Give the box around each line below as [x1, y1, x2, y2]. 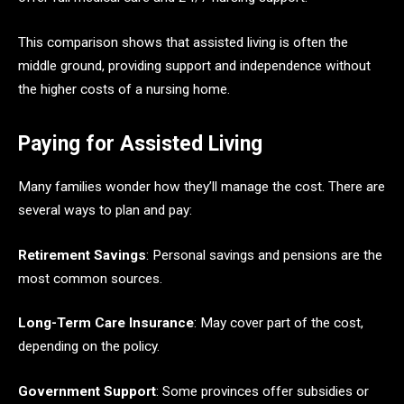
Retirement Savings [18, 246, 146, 263]
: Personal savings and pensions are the [146, 246, 382, 263]
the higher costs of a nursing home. [18, 80, 230, 97]
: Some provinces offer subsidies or [156, 383, 369, 399]
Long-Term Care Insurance [18, 315, 194, 332]
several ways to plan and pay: [18, 202, 192, 219]
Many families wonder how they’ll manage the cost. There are [18, 179, 385, 196]
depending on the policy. [18, 338, 160, 355]
